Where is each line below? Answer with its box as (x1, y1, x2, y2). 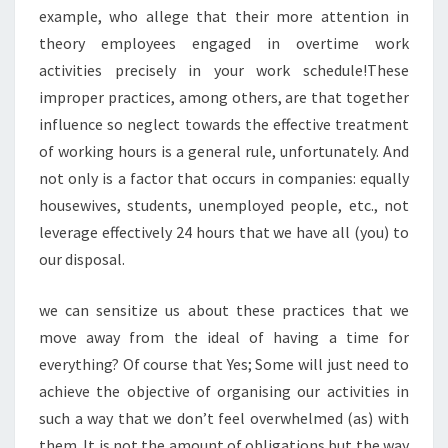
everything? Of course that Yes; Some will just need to (39, 354, 409, 374)
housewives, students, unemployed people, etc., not (39, 195, 409, 215)
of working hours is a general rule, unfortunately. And (39, 141, 409, 161)
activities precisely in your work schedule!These (39, 60, 409, 80)
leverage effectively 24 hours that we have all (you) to (39, 222, 409, 242)
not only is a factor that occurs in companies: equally (39, 168, 409, 188)
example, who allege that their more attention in (39, 6, 409, 26)
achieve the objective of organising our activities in (39, 381, 409, 401)
